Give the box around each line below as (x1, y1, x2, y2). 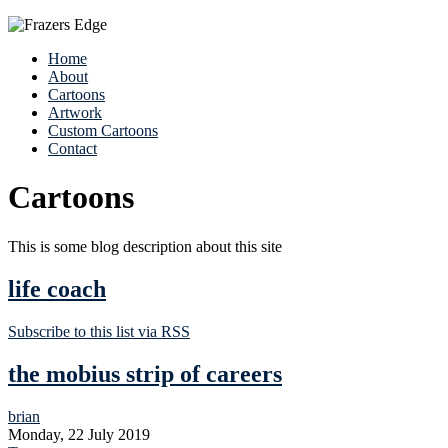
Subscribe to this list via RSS (8, 322, 190, 340)
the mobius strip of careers (8, 360, 282, 387)
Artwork (48, 104, 102, 121)
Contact (48, 140, 97, 157)
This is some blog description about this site (8, 237, 282, 255)
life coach (8, 275, 106, 302)
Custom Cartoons (48, 122, 158, 139)
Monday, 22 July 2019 (8, 425, 150, 443)
